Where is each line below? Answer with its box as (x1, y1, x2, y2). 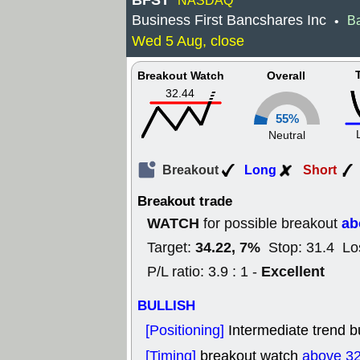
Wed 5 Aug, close (132, 31, 244, 51)
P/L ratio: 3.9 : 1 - (147, 262, 261, 281)
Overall (267, 68, 305, 84)
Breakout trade (137, 191, 232, 211)
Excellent (261, 261, 325, 282)
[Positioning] (145, 321, 228, 340)
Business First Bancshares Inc (132, 10, 326, 30)
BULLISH (137, 296, 195, 316)
